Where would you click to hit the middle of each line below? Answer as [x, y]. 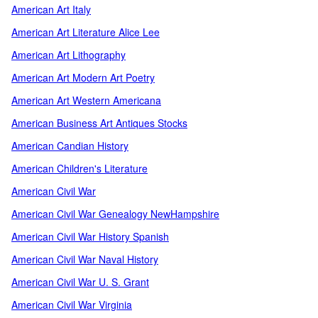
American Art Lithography [68, 55]
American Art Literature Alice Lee [86, 32]
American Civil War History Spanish [90, 236]
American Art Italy [51, 9]
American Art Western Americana [86, 100]
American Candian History [70, 146]
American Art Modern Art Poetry [83, 77]
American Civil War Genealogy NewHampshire [115, 214]
